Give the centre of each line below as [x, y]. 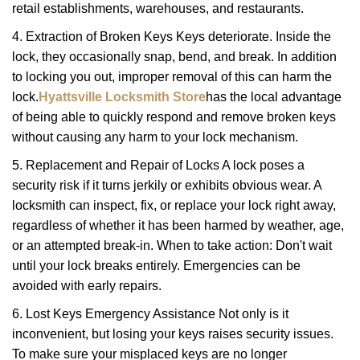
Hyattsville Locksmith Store [122, 97]
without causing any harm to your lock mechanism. [155, 137]
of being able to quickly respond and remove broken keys [174, 117]
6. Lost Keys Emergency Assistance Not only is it [150, 314]
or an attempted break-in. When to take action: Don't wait [172, 245]
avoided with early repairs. [87, 286]
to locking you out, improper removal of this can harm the [172, 77]
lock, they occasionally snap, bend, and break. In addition [174, 57]
